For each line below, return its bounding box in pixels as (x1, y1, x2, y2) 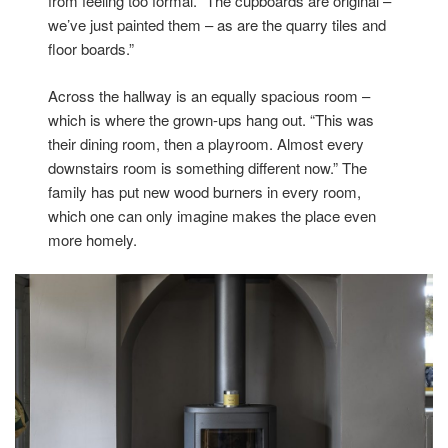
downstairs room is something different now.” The (48, 156, 368, 178)
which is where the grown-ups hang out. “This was (48, 108, 375, 130)
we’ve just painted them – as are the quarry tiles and (48, 14, 387, 36)
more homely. (48, 228, 138, 250)
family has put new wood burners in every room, (48, 180, 362, 202)
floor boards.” (48, 38, 135, 60)
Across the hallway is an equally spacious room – (48, 84, 371, 106)
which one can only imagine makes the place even (48, 204, 377, 226)
